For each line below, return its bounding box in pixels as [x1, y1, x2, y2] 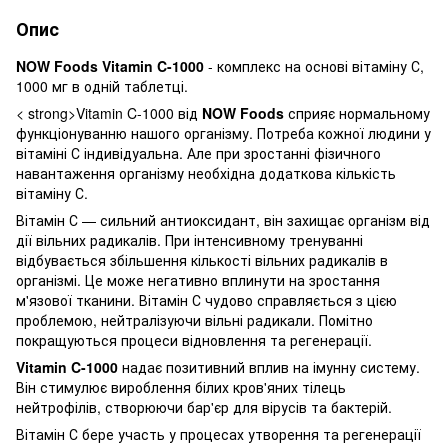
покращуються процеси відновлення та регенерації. [16, 329, 372, 350]
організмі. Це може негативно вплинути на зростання [16, 269, 380, 290]
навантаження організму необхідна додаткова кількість [16, 162, 396, 183]
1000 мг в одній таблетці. [16, 75, 188, 96]
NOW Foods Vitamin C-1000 [16, 55, 204, 76]
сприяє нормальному [284, 102, 430, 123]
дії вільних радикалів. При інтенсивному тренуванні [16, 229, 363, 250]
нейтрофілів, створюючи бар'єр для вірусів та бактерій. [16, 396, 392, 417]
